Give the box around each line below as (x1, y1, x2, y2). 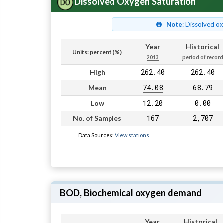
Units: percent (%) (72, 48, 122, 56)
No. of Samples (73, 114, 121, 123)
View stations (115, 132, 149, 139)
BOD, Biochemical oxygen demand (59, 187, 202, 198)
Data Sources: (78, 132, 115, 139)
